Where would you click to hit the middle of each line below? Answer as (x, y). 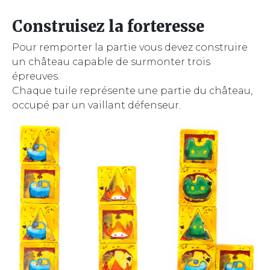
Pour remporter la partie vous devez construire (130, 47)
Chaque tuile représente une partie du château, (132, 91)
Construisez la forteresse (108, 27)
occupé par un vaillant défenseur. (96, 105)
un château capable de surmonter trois (111, 62)
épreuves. (36, 76)
